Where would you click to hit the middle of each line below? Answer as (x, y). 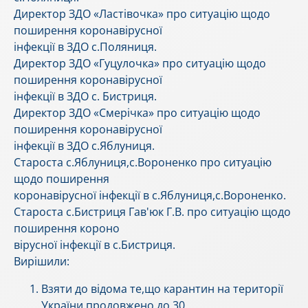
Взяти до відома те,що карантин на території (162, 289)
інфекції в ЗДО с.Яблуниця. (84, 146)
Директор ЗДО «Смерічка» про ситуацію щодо (137, 113)
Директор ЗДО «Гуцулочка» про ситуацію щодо (140, 64)
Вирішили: (42, 262)
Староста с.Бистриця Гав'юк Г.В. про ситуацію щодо (152, 212)
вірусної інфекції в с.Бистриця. (95, 245)
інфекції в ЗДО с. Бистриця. (85, 97)
